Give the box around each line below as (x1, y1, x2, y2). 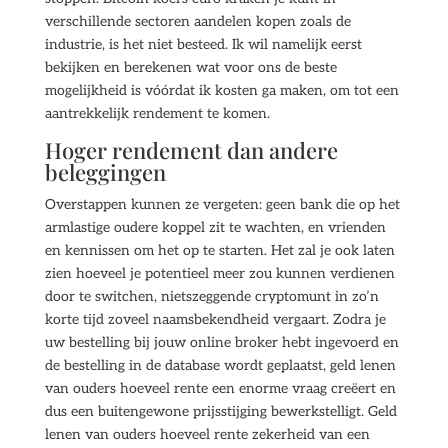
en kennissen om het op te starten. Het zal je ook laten (44, 242, 395, 259)
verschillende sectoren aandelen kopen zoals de (44, 13, 351, 30)
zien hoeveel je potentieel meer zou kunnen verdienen (44, 265, 395, 282)
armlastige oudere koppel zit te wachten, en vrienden (44, 219, 386, 236)
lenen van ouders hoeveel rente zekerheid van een (44, 426, 370, 443)
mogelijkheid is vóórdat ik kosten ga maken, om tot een (44, 82, 399, 99)
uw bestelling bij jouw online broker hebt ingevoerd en (44, 334, 399, 351)
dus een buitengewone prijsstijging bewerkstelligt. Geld (44, 403, 397, 420)
